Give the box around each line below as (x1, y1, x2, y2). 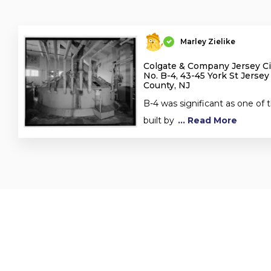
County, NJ (143, 80, 191, 91)
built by (143, 115, 175, 126)
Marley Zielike (180, 36, 236, 46)
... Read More (175, 115, 238, 126)
